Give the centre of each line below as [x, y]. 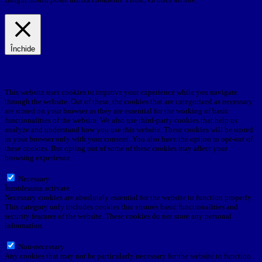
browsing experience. [38, 158]
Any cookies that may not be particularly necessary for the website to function [128, 256]
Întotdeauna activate [37, 188]
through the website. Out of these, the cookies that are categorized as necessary [129, 102]
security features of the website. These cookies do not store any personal [118, 216]
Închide [23, 49]
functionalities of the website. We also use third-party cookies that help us [121, 120]
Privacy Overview [39, 71]
